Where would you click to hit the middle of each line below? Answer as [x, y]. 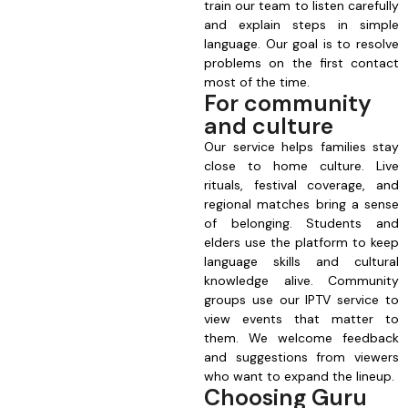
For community [288, 104]
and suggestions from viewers [301, 357]
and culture [269, 127]
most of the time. [257, 82]
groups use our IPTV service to [301, 300]
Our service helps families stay [301, 147]
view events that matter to [301, 319]
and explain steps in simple [301, 25]
